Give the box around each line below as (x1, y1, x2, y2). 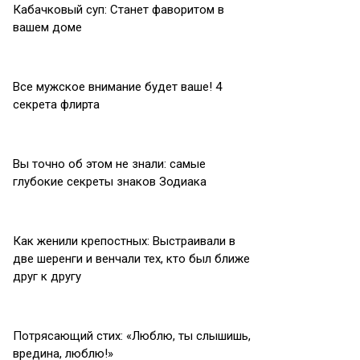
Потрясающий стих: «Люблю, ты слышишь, (13, 329, 251, 343)
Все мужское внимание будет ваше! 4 (13, 80, 222, 94)
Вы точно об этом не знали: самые (13, 157, 206, 171)
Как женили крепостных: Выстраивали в (13, 234, 235, 248)
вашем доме (13, 20, 82, 35)
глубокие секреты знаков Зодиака (13, 174, 207, 189)
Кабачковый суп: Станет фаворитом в (13, 2, 224, 17)
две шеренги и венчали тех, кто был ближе (13, 252, 250, 266)
